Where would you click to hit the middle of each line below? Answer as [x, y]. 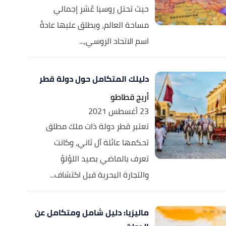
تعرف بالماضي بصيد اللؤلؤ [104, 158]
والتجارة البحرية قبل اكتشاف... [99, 175]
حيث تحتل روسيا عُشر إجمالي [101, 9]
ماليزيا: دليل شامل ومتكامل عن [92, 212]
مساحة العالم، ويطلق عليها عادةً [94, 25]
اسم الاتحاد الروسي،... [114, 41]
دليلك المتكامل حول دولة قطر [94, 79]
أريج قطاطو [129, 97]
